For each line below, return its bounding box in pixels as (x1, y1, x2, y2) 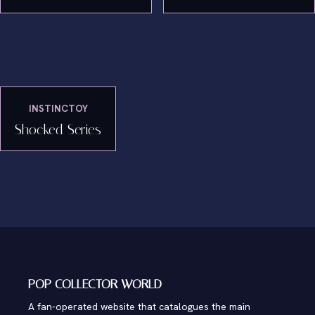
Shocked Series (15, 120, 101, 138)
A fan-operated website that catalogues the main (28, 300, 250, 313)
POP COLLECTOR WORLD (28, 276, 162, 292)
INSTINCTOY (28, 101, 88, 115)
